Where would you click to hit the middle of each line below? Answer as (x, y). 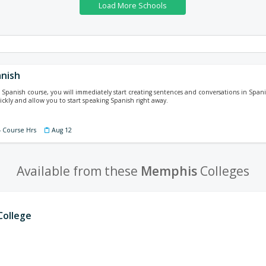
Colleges (223, 171)
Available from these (79, 171)
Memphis (169, 171)
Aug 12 (62, 130)
